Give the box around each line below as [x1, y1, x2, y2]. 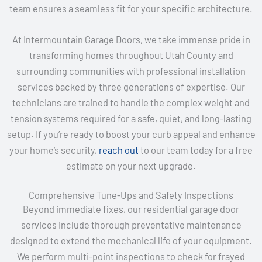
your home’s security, [9, 144, 99, 156]
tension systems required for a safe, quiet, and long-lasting [11, 112, 251, 124]
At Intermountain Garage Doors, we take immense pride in [12, 33, 250, 45]
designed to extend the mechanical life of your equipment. [10, 235, 252, 247]
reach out [99, 144, 139, 156]
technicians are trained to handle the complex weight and [12, 96, 250, 108]
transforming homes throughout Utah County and [29, 49, 233, 61]
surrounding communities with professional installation [16, 65, 246, 77]
